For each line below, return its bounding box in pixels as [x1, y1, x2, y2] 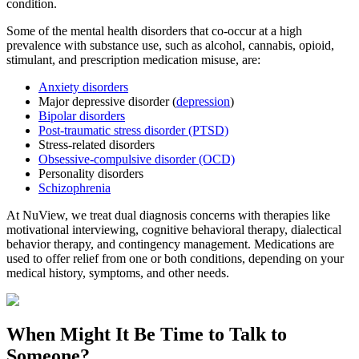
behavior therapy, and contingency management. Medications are [6, 237, 334, 252]
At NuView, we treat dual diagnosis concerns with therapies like [6, 208, 330, 223]
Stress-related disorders [38, 138, 155, 152]
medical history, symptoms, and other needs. [6, 266, 229, 280]
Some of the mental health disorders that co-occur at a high [6, 24, 302, 38]
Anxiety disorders [38, 80, 128, 95]
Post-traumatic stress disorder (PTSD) [38, 123, 228, 138]
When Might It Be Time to [6, 324, 229, 345]
